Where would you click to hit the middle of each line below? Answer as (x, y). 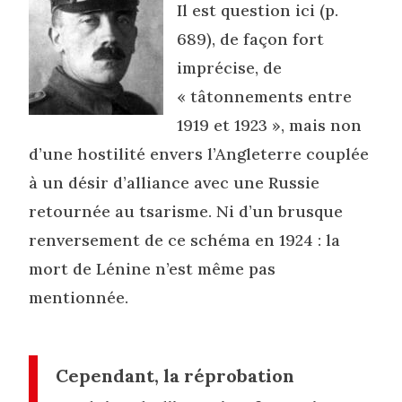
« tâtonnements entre (265, 96)
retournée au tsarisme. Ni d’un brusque (186, 211)
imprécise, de (230, 67)
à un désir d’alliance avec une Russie (175, 182)
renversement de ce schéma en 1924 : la (185, 240)
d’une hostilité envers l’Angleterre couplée (199, 153)
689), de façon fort (251, 39)
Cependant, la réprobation (175, 375)
